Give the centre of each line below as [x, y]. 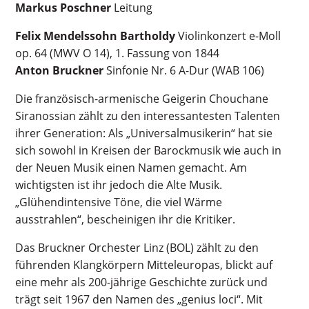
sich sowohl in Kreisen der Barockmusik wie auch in [149, 150]
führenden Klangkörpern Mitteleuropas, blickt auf [144, 265]
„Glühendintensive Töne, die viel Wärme [119, 202]
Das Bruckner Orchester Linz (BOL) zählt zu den [137, 248]
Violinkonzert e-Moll [228, 36]
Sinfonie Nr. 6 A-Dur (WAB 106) [184, 70]
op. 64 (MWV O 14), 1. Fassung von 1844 [118, 53]
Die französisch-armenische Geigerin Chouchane [142, 99]
